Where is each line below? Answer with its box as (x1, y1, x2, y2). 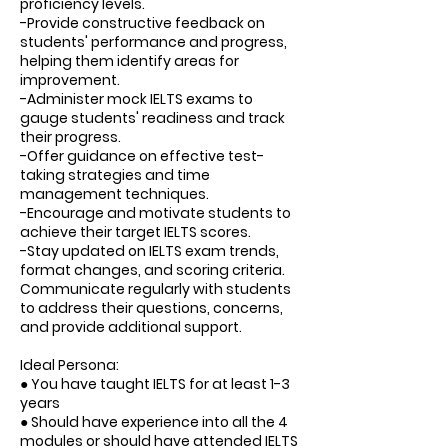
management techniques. (20, 184, 209, 204)
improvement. (20, 70, 120, 90)
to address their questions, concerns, (20, 298, 283, 318)
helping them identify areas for (20, 51, 239, 71)
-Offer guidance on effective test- (20, 146, 264, 166)
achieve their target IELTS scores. (20, 222, 251, 242)
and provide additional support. (20, 317, 242, 337)
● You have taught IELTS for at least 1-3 (20, 374, 290, 394)
